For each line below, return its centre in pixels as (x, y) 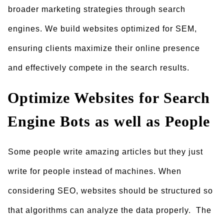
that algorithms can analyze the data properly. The (110, 210)
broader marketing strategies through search (97, 9)
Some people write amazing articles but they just (105, 152)
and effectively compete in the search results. (99, 68)
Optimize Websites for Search (109, 98)
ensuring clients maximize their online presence (104, 48)
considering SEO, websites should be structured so (110, 191)
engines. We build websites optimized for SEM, (102, 29)
